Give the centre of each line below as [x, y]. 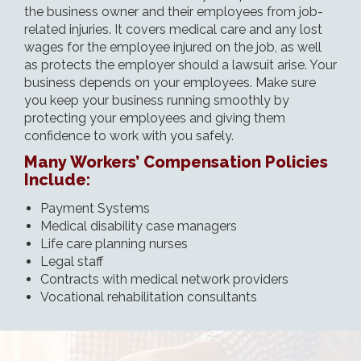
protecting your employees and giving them [155, 118]
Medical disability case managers [139, 226]
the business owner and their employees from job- [174, 11]
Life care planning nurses [114, 243]
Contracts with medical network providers [164, 279]
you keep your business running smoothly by [157, 100]
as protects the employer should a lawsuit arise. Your [180, 64]
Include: [57, 179]
